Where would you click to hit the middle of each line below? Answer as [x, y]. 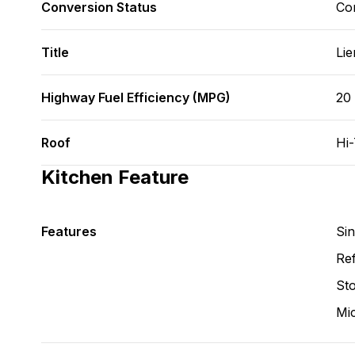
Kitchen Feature [115, 177]
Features [69, 231]
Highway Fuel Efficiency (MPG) [136, 97]
